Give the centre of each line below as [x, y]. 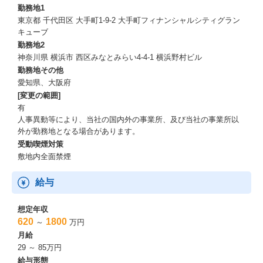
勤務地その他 [41, 70]
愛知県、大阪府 [44, 82]
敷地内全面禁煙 [44, 156]
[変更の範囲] [39, 95]
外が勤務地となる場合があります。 [79, 131]
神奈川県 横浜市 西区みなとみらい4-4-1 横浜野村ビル [110, 57]
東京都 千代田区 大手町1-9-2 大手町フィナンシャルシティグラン [129, 20]
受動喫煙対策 [41, 144]
